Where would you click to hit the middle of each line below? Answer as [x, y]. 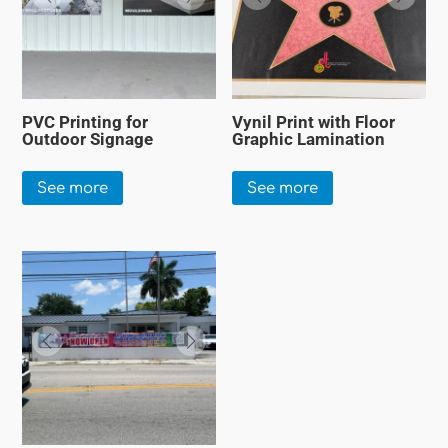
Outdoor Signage [88, 138]
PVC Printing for [85, 121]
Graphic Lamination [309, 138]
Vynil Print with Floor [314, 121]
